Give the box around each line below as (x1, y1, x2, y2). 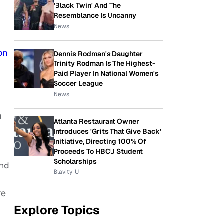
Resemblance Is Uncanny (54, 11, 136, 20)
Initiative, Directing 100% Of (54, 137, 146, 146)
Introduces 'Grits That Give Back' (54, 127, 161, 136)
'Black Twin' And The (54, 1, 121, 10)
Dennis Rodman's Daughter (54, 49, 143, 58)
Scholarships (54, 157, 97, 166)
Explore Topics (14, 202, 100, 218)
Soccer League (54, 79, 103, 88)
